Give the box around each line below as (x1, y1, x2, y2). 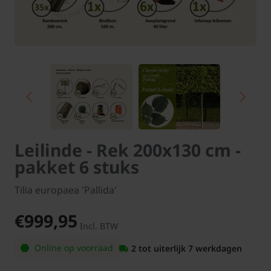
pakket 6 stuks (15, 155, 139, 179)
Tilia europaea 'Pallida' (15, 183, 117, 197)
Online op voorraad (32, 242, 113, 254)
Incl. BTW (80, 220, 118, 232)
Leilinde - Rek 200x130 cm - (15, 139, 241, 162)
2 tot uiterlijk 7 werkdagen (131, 242, 242, 254)
